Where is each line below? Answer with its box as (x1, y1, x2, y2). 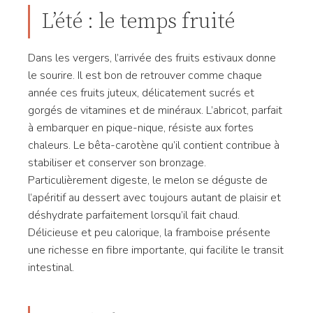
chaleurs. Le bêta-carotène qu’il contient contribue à (28, 138, 279, 153)
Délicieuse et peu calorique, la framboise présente (28, 225, 270, 240)
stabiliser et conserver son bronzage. (28, 155, 206, 170)
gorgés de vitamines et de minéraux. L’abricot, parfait (28, 103, 282, 118)
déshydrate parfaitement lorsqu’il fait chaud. (28, 208, 240, 223)
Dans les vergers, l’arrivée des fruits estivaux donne (28, 50, 276, 66)
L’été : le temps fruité (41, 8, 235, 35)
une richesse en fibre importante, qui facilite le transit (28, 242, 284, 258)
